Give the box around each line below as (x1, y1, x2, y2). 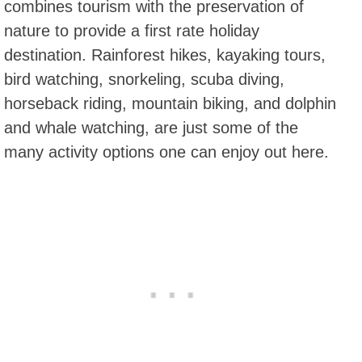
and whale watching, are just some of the (4, 119, 298, 137)
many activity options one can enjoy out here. (4, 143, 329, 161)
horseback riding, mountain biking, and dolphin (4, 95, 336, 112)
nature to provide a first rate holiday (4, 22, 259, 40)
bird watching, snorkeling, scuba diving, (4, 70, 284, 88)
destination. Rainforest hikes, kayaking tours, (4, 46, 326, 64)
